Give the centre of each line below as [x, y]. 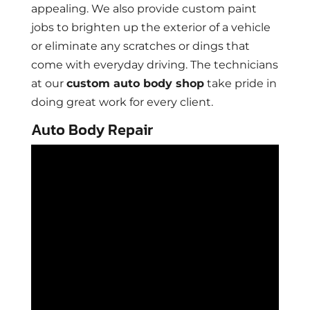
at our [48, 84]
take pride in [240, 84]
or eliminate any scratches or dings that [140, 46]
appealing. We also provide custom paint [144, 9]
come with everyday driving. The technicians [154, 65]
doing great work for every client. [122, 102]
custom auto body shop [135, 84]
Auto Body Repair [92, 130]
